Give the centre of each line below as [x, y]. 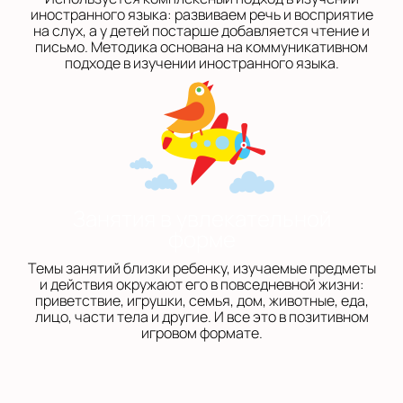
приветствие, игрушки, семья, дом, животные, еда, [201, 300]
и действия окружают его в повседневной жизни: [201, 284]
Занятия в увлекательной [201, 218]
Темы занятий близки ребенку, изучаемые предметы [201, 268]
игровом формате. [201, 333]
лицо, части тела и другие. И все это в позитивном [201, 317]
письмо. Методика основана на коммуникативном [201, 47]
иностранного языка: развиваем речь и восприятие [201, 14]
